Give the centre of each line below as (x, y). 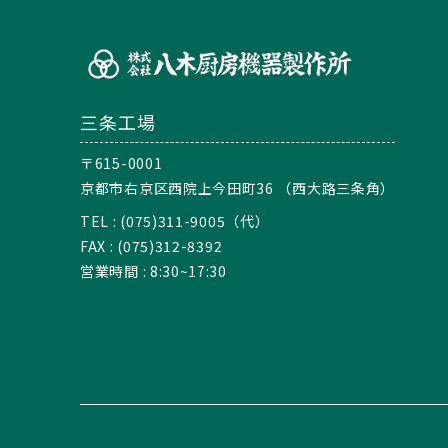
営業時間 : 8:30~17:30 (153, 270)
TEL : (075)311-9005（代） (175, 220)
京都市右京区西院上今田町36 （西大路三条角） (238, 187)
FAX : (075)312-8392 (151, 245)
